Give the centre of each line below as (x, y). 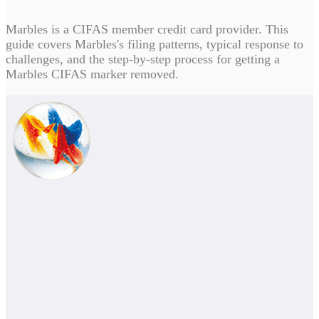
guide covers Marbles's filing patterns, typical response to (155, 45)
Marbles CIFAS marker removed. (92, 74)
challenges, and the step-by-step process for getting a (143, 59)
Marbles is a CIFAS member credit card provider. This (147, 30)
